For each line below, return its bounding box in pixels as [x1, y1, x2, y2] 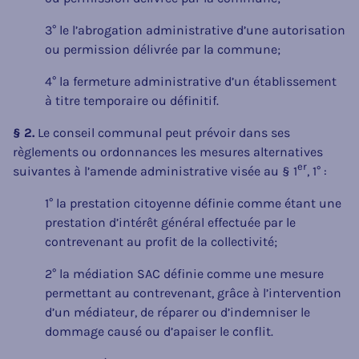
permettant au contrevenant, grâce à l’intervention [45, 284, 341, 301]
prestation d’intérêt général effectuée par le [45, 214, 296, 230]
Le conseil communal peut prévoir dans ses [34, 124, 290, 140]
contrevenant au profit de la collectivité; [45, 233, 277, 249]
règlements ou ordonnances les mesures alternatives [13, 143, 323, 159]
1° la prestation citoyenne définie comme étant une [45, 195, 341, 211]
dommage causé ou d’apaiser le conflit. [45, 323, 273, 339]
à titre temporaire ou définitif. [45, 92, 219, 108]
